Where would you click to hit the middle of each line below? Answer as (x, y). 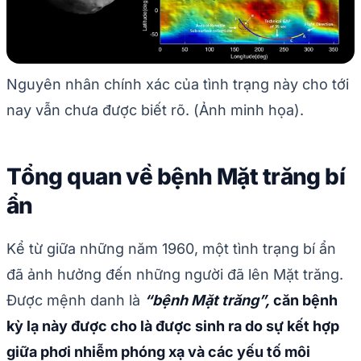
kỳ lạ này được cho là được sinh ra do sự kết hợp (173, 326)
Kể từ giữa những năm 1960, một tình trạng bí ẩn (171, 248)
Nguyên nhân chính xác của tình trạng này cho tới (178, 84)
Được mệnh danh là (75, 300)
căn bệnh (304, 300)
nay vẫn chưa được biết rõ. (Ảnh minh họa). (155, 110)
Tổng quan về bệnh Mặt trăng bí (176, 176)
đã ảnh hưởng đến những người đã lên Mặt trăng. (175, 274)
